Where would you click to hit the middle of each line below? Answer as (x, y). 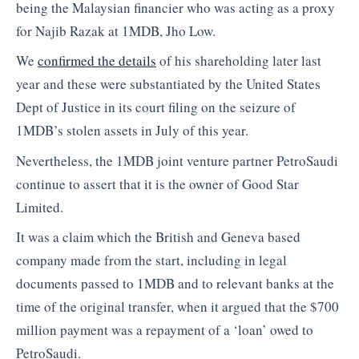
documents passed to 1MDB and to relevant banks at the (175, 284)
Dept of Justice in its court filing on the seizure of (156, 107)
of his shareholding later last (239, 61)
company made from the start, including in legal (151, 260)
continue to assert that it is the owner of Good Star (157, 184)
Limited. (40, 207)
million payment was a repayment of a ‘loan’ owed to (165, 330)
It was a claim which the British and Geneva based (158, 237)
